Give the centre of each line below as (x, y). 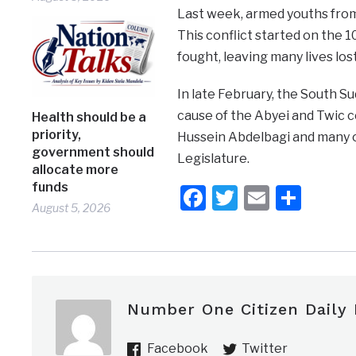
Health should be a (89, 117)
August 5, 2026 (72, 207)
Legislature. (213, 158)
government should (93, 152)
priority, (57, 134)
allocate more (75, 169)
